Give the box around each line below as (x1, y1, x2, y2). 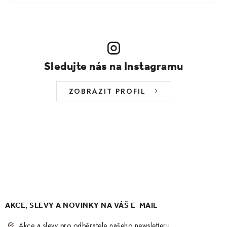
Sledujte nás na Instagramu (44, 60, 183, 73)
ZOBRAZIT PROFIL (68, 86, 146, 96)
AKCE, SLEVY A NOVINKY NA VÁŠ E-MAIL (5, 201, 158, 210)
